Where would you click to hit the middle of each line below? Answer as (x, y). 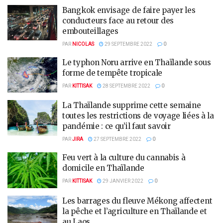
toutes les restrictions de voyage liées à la (138, 116)
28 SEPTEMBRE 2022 (126, 86)
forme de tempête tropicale (112, 73)
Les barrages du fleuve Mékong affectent (137, 201)
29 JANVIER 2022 (122, 181)
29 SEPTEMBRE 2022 (128, 44)
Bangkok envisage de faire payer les (129, 10)
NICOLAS (83, 44)
